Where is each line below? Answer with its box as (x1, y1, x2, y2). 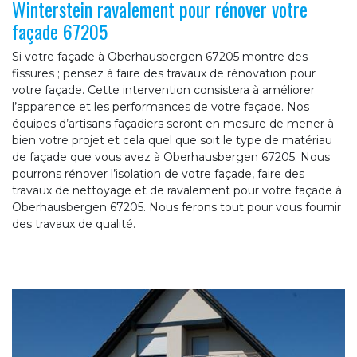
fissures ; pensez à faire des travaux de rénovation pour (12, 66, 316, 81)
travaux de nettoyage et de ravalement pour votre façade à (12, 183, 342, 198)
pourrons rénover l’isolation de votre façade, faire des (12, 167, 304, 182)
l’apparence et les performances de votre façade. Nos (12, 100, 309, 115)
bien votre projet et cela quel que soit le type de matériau (12, 133, 332, 148)
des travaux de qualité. (12, 217, 135, 232)
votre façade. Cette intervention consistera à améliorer (12, 83, 315, 98)
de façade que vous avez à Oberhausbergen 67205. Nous (12, 150, 330, 165)
